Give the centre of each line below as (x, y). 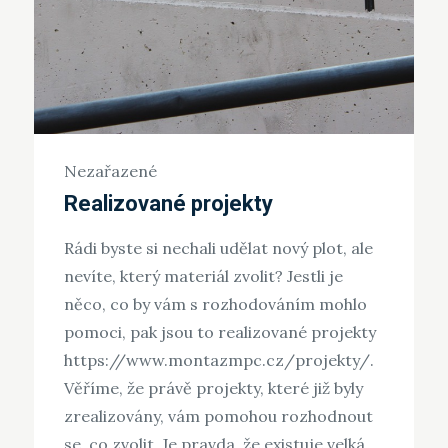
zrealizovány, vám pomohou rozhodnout (218, 415)
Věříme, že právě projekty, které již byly (213, 387)
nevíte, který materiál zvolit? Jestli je (203, 275)
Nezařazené (110, 170)
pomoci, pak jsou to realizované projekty (219, 331)
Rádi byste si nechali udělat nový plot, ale (218, 247)
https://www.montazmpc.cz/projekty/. (218, 359)
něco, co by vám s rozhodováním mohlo (215, 303)
